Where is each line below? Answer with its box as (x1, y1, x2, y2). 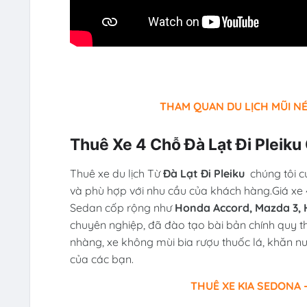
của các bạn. (69, 251, 134, 266)
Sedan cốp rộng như (69, 200, 175, 214)
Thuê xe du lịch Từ (69, 166, 163, 180)
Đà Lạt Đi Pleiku (162, 166, 250, 180)
